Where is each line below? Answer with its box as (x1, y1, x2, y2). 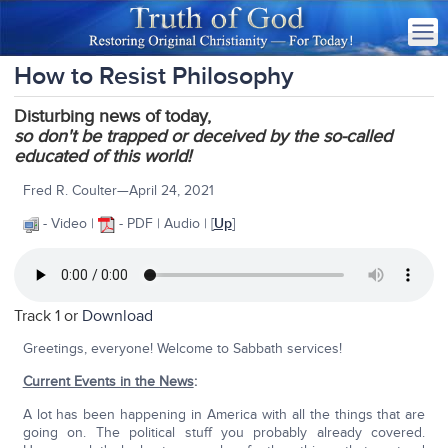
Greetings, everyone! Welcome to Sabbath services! (22, 340, 342, 358)
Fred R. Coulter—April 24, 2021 (22, 182, 214, 199)
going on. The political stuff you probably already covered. (22, 424, 426, 442)
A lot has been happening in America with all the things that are (22, 406, 426, 424)
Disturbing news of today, (14, 106, 212, 127)
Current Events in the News (22, 373, 194, 391)
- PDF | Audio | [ (114, 215, 214, 232)
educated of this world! (14, 146, 192, 167)
